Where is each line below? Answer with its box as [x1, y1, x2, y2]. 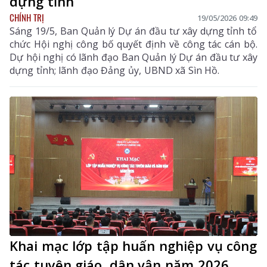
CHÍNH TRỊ [10, 11, 44, 24]
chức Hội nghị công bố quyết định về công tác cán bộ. [10, 38, 257, 51]
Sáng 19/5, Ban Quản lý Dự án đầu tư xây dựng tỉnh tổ [10, 24, 257, 38]
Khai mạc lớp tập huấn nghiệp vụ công [10, 237, 257, 255]
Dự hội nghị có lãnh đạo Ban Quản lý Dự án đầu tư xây [10, 51, 257, 64]
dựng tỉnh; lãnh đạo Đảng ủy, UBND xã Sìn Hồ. [10, 64, 220, 77]
